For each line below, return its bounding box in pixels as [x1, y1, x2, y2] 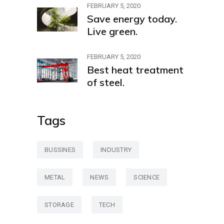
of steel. [87, 76, 124, 89]
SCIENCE [133, 173, 160, 181]
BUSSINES [44, 146, 76, 154]
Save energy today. [87, 12, 177, 25]
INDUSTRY [100, 146, 132, 154]
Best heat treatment [87, 63, 183, 76]
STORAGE [44, 201, 74, 209]
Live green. [87, 25, 137, 38]
